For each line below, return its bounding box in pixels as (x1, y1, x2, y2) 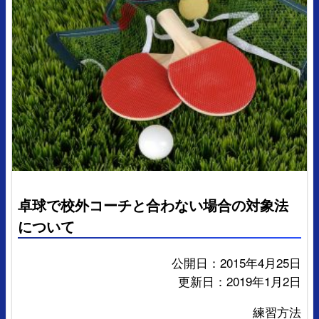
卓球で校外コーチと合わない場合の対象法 (18, 194, 288, 216)
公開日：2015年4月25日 (172, 253, 301, 271)
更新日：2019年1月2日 (178, 271, 301, 290)
